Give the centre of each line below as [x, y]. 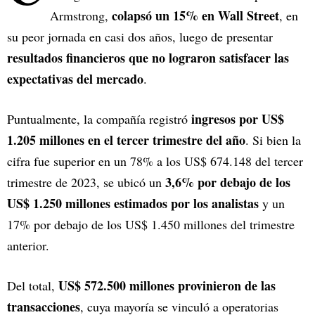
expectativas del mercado [75, 79]
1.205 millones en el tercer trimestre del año [126, 140]
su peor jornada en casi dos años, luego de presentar [140, 37]
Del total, [33, 286]
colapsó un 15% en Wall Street [195, 16]
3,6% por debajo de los [228, 182]
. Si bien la [273, 140]
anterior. [28, 246]
